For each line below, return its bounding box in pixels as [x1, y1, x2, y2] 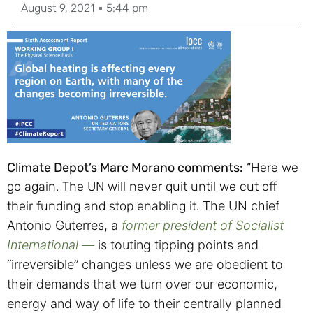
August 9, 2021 [21, 1, 94, 15]
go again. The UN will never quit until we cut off [7, 179, 277, 195]
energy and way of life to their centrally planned [7, 296, 282, 312]
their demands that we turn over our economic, [7, 277, 277, 292]
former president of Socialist [122, 218, 284, 233]
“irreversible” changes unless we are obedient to [7, 257, 283, 272]
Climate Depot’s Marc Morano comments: [7, 160, 243, 176]
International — [7, 238, 98, 253]
